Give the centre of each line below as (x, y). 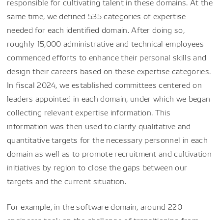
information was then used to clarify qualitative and (99, 126)
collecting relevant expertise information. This (89, 112)
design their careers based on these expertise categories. (109, 71)
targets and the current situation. (67, 181)
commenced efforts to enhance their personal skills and (107, 57)
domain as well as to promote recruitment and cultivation (109, 153)
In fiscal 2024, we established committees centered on (104, 85)
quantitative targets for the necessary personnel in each (107, 140)
